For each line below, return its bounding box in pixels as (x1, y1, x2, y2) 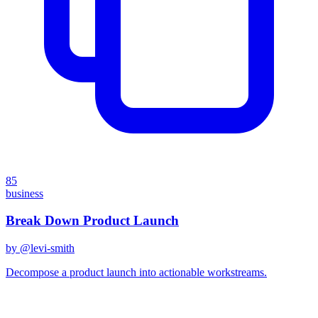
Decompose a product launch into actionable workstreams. (6, 266, 267, 278)
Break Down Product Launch (6, 213, 179, 229)
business (6, 187, 43, 199)
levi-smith (31, 242, 75, 254)
